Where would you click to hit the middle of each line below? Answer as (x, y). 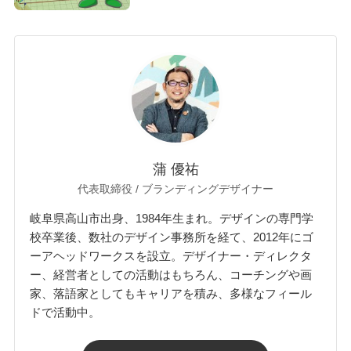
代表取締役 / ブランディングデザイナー (175, 188)
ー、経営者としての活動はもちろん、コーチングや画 (171, 275)
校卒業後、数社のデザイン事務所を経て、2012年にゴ (172, 237)
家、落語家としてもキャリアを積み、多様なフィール (171, 294)
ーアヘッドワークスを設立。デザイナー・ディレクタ (171, 256)
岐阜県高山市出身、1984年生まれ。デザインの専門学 (172, 219)
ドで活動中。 (65, 313)
